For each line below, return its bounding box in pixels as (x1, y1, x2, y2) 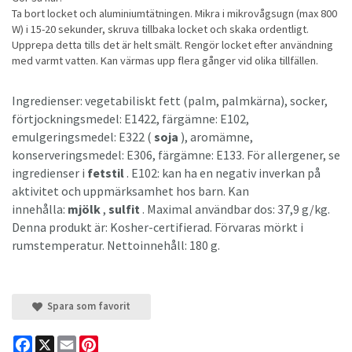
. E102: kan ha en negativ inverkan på (124, 164, 321, 181)
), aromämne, (178, 128, 253, 145)
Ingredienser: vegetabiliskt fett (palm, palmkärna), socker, (12, 92, 328, 108)
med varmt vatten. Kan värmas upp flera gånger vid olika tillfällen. (12, 53, 318, 68)
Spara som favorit (42, 299, 130, 313)
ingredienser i (12, 164, 87, 181)
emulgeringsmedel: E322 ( (12, 128, 154, 145)
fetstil (87, 164, 124, 181)
